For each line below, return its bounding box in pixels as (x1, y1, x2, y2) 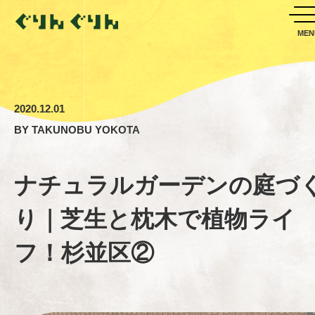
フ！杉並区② (14, 240, 154, 266)
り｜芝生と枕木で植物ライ (14, 206, 295, 232)
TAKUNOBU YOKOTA (32, 124, 140, 136)
